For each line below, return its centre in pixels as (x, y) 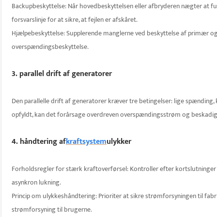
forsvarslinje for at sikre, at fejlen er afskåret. (75, 20)
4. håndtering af (39, 142)
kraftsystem (86, 142)
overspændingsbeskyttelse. (50, 47)
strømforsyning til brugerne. (52, 210)
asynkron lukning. (36, 183)
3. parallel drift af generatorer (62, 74)
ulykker (119, 142)
